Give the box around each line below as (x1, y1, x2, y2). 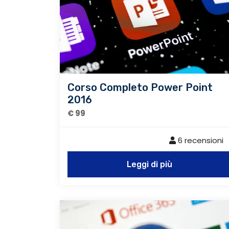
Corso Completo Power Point (67, 81, 213, 94)
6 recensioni (176, 134, 223, 146)
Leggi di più (126, 159, 172, 169)
